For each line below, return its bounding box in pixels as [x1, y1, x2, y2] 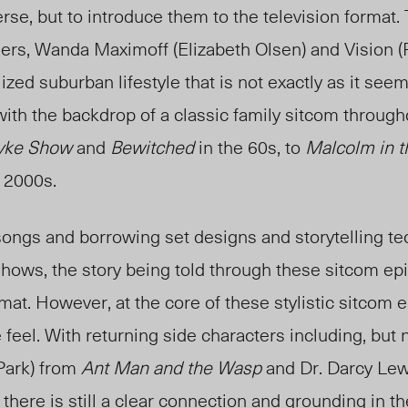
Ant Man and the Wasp [81, 353, 266, 382]
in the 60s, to [194, 133, 305, 161]
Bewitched [110, 133, 194, 161]
